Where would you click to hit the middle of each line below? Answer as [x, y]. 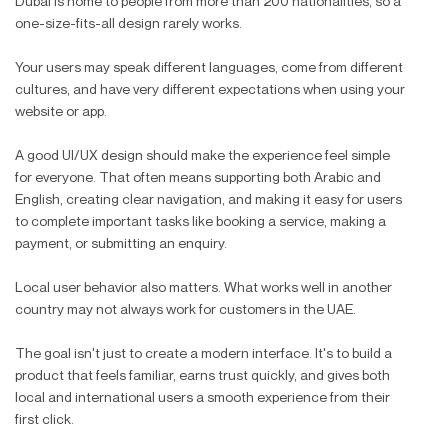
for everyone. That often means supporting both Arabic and [198, 176]
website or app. [61, 110]
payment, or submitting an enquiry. [121, 242]
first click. [44, 418]
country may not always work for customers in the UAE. [185, 308]
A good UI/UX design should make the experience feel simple [202, 154]
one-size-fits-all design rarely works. [128, 22]
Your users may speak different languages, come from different [209, 66]
